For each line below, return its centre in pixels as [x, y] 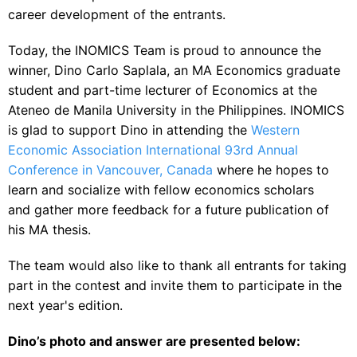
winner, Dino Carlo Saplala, [91, 71]
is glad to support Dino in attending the [129, 130]
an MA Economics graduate [257, 71]
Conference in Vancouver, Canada [110, 170]
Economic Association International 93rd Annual [153, 150]
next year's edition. [65, 306]
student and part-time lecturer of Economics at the [163, 90]
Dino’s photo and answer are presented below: [154, 341]
